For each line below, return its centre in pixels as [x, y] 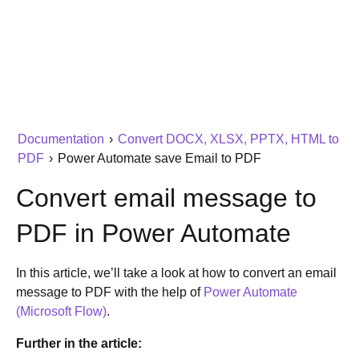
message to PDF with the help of [110, 292]
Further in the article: [79, 343]
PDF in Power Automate [153, 233]
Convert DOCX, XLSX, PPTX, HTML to [228, 139]
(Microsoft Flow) [61, 311]
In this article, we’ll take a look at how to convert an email [176, 273]
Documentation [61, 139]
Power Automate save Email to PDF [157, 158]
